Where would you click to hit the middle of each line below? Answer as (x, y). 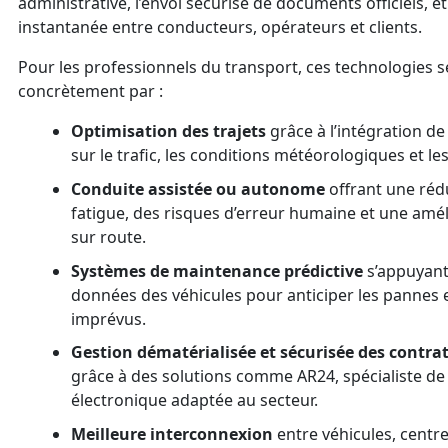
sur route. (108, 236)
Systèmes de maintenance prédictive (216, 270)
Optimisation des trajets (168, 131)
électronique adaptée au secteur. (194, 400)
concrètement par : (90, 91)
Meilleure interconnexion (171, 433)
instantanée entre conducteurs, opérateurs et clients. (220, 27)
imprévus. (108, 318)
